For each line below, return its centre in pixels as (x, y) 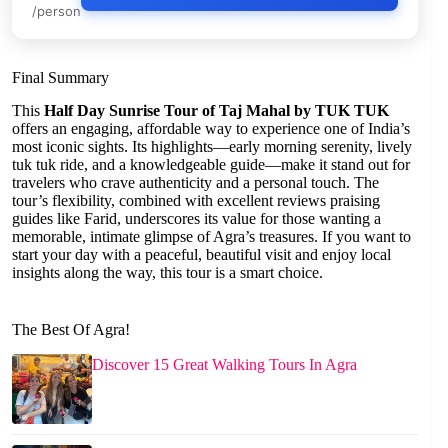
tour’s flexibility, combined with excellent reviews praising (196, 200)
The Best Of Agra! (71, 329)
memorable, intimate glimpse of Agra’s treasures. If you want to (211, 236)
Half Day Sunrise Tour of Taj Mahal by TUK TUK (216, 110)
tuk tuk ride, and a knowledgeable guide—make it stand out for (211, 164)
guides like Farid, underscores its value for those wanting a (196, 218)
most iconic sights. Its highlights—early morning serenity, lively (212, 146)
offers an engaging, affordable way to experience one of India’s (211, 128)
